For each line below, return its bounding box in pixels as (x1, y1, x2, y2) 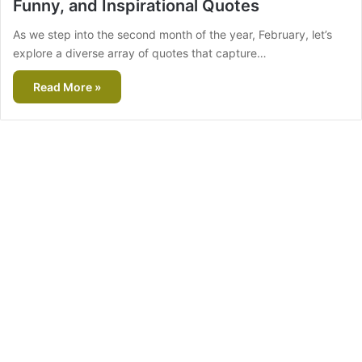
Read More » (33, 80, 101, 95)
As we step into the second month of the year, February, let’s (13, 27, 332, 42)
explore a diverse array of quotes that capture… (13, 46, 267, 61)
